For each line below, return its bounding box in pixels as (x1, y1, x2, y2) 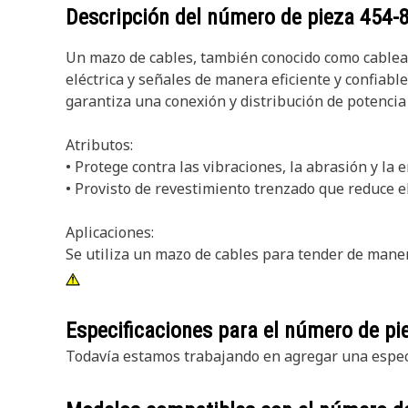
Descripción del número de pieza (66, 5, 360, 30)
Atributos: (66, 135, 133, 155)
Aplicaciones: (66, 222, 154, 242)
